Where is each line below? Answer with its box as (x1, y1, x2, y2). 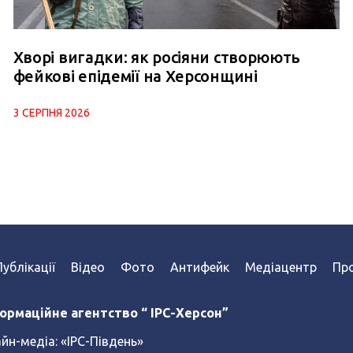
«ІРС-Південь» (60, 333, 143, 348)
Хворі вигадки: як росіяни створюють (13, 47, 301, 66)
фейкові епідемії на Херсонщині (13, 66, 258, 85)
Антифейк (169, 259, 229, 274)
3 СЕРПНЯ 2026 (13, 106, 90, 119)
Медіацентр (244, 259, 317, 274)
